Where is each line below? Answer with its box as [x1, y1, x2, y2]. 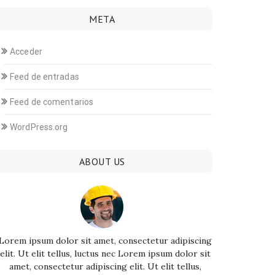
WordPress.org [10, 122, 68, 132]
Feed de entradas [10, 72, 79, 82]
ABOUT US [79, 155, 125, 168]
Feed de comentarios [10, 97, 94, 107]
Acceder [10, 47, 42, 56]
